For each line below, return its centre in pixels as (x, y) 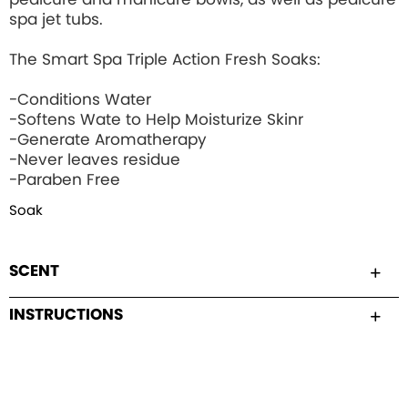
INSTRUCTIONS (66, 315)
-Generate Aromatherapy (108, 140)
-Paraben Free (65, 180)
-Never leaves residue (95, 160)
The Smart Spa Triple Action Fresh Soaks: (165, 60)
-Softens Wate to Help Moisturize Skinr (156, 120)
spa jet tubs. (56, 20)
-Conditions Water (80, 100)
